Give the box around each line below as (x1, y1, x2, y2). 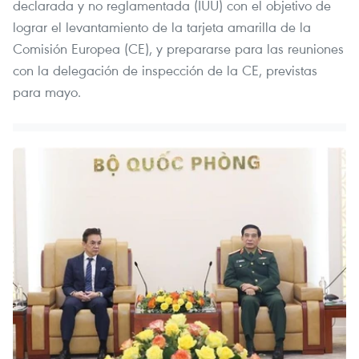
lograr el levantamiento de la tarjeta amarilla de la (13, 18, 311, 37)
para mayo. (13, 83, 81, 102)
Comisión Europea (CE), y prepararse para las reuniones (13, 39, 344, 58)
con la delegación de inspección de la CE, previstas (13, 61, 317, 80)
